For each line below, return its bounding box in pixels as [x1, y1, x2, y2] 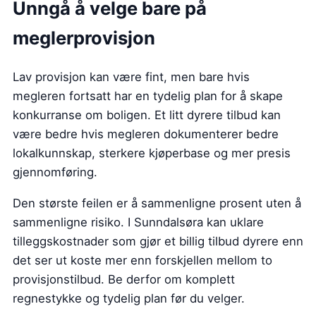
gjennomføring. [13, 164, 97, 179]
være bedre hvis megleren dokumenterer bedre [13, 126, 279, 141]
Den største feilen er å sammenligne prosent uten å [13, 195, 301, 210]
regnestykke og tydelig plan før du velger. [13, 291, 245, 305]
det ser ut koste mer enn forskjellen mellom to [13, 253, 272, 267]
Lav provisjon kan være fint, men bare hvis [13, 69, 250, 84]
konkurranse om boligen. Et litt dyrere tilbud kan [13, 107, 281, 122]
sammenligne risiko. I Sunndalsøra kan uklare [13, 214, 264, 229]
